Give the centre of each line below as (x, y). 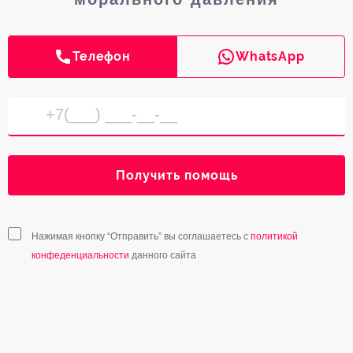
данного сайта (163, 256)
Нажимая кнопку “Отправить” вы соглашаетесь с (141, 237)
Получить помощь (176, 176)
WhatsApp (270, 57)
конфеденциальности (80, 256)
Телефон (102, 57)
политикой (274, 237)
